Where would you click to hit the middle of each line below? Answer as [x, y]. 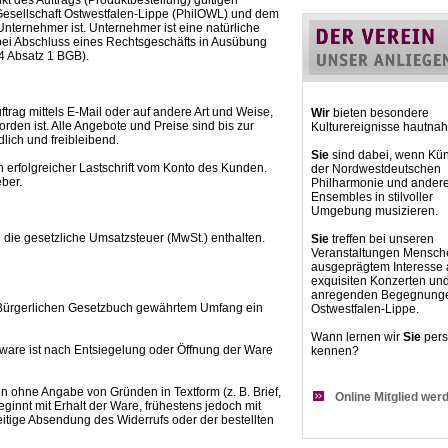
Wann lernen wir [357, 337]
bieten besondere [379, 113]
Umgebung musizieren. [374, 211]
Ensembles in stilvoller [372, 197]
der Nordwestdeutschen [376, 169]
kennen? [335, 351]
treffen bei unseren [381, 239]
